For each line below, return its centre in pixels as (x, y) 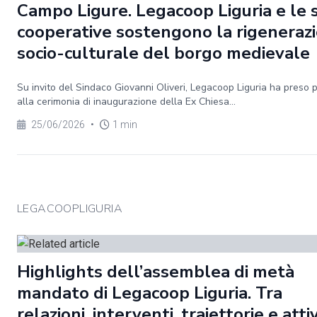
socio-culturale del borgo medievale (163, 53)
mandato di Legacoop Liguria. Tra (150, 293)
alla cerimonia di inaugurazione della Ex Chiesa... (126, 102)
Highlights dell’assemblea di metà (156, 272)
